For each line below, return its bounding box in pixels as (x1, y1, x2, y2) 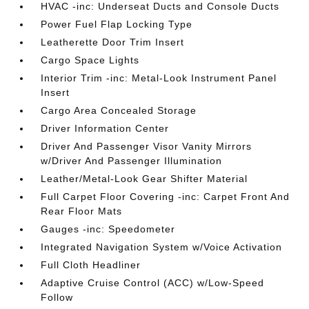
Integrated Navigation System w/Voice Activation (41, 241, 283, 252)
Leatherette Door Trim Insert (41, 37, 185, 48)
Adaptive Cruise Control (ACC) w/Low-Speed (41, 277, 265, 288)
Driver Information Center (41, 123, 170, 134)
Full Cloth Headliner (41, 259, 141, 270)
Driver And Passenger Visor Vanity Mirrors (41, 141, 252, 152)
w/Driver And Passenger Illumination (41, 155, 223, 166)
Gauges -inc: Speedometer (41, 223, 176, 235)
